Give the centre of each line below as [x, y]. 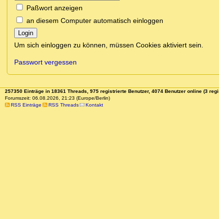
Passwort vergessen [45, 62]
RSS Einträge [26, 105]
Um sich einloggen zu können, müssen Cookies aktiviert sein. [109, 45]
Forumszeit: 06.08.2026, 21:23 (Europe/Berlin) [57, 98]
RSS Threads [63, 105]
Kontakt [94, 105]
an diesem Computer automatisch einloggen [95, 21]
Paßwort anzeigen [55, 8]
